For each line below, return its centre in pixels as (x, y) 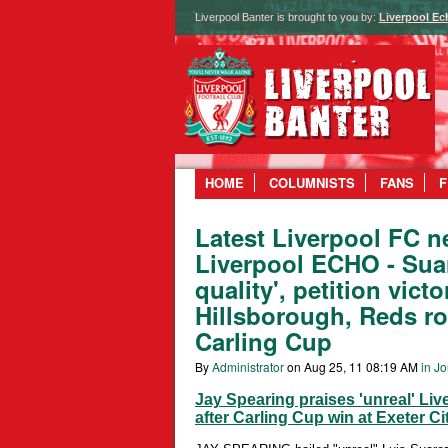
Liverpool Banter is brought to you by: (286, 17)
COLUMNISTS (311, 183)
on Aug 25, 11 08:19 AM (352, 367)
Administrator (247, 367)
